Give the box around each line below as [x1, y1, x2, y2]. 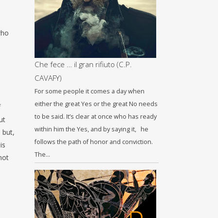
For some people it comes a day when [35, 87, 145, 95]
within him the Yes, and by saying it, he [35, 125, 148, 133]
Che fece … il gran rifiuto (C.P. [35, 59, 132, 69]
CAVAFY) [35, 73, 62, 83]
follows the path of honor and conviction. [35, 138, 153, 146]
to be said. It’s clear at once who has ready [35, 112, 157, 121]
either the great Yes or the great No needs [35, 100, 158, 108]
